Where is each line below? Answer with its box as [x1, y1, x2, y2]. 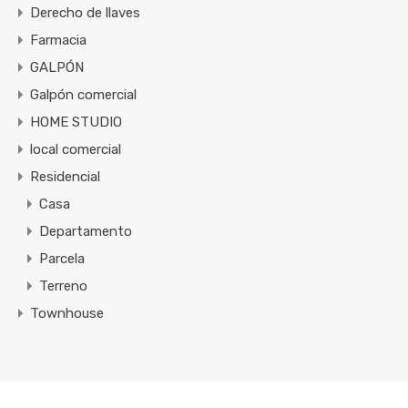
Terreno [39, 278, 87, 295]
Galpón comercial [30, 87, 137, 104]
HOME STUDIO [30, 114, 122, 131]
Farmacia [30, 32, 87, 49]
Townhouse [30, 305, 104, 322]
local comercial [30, 141, 121, 158]
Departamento [39, 223, 132, 240]
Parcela [39, 250, 85, 268]
